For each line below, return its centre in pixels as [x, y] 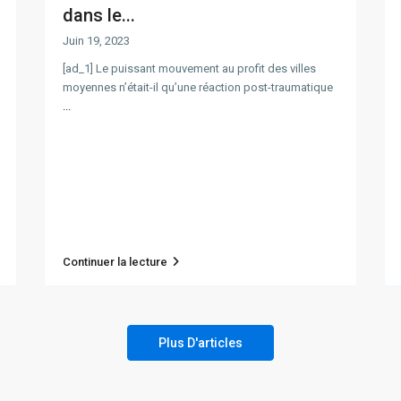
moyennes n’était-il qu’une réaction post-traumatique [198, 88]
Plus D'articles [200, 343]
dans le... [99, 16]
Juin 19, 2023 [96, 41]
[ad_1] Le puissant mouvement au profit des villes [189, 69]
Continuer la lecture [115, 262]
